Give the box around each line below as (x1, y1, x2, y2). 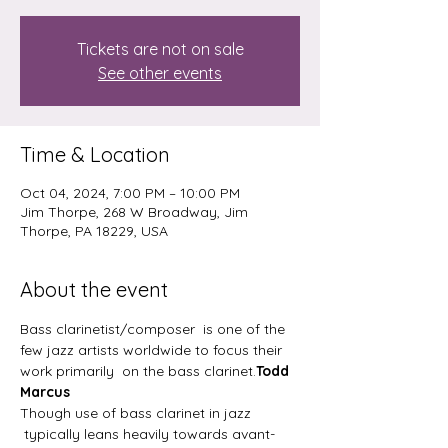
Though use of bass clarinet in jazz (20, 403, 255, 422)
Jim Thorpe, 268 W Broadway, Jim (20, 202, 248, 221)
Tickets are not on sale (76, 38, 244, 59)
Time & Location (20, 141, 170, 167)
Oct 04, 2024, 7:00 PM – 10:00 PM (20, 183, 240, 202)
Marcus (20, 382, 74, 401)
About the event (20, 276, 168, 302)
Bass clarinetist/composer (20, 319, 199, 338)
